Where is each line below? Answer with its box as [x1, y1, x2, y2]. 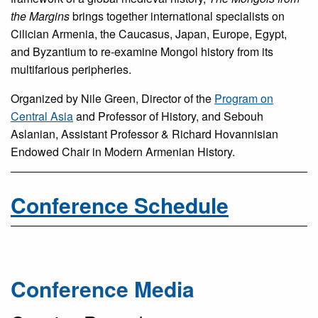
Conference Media [11, 273, 194, 305]
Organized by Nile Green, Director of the [11, 90, 214, 107]
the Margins [11, 8, 70, 25]
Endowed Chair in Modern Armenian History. [11, 143, 235, 160]
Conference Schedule [11, 190, 229, 221]
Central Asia [11, 108, 73, 125]
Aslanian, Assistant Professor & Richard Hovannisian [11, 126, 278, 143]
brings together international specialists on [70, 8, 285, 25]
